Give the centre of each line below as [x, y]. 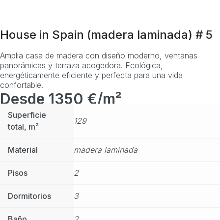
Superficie [27, 115]
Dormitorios [29, 196]
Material [23, 150]
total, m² [23, 126]
